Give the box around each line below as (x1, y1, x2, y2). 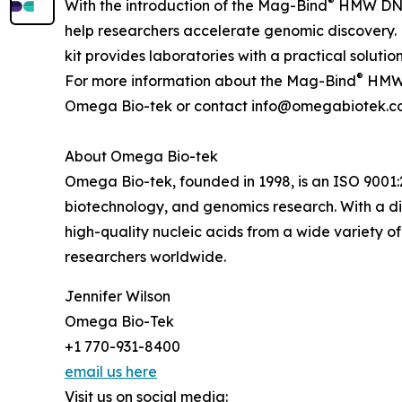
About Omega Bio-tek (65, 147, 218, 166)
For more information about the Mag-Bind (65, 72, 356, 91)
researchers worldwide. (65, 248, 226, 267)
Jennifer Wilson (65, 287, 170, 306)
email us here (65, 363, 157, 381)
